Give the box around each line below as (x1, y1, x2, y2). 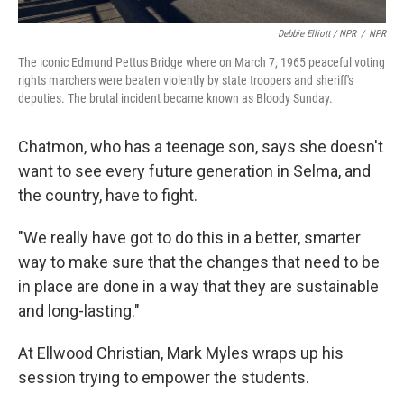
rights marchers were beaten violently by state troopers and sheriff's (18, 73, 353, 87)
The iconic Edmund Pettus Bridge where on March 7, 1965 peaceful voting (18, 55, 385, 69)
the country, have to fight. (18, 186, 197, 205)
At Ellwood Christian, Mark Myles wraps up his (18, 344, 344, 363)
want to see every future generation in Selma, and (18, 161, 371, 180)
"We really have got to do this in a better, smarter (18, 228, 361, 247)
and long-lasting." (18, 301, 140, 320)
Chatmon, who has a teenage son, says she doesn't (18, 137, 383, 156)
